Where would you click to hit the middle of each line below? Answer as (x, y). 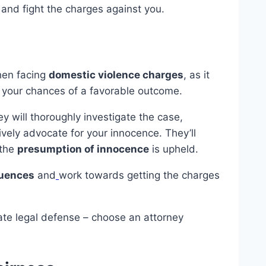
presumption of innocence (83, 149)
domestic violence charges (116, 75)
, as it (197, 75)
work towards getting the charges (139, 175)
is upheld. (174, 149)
